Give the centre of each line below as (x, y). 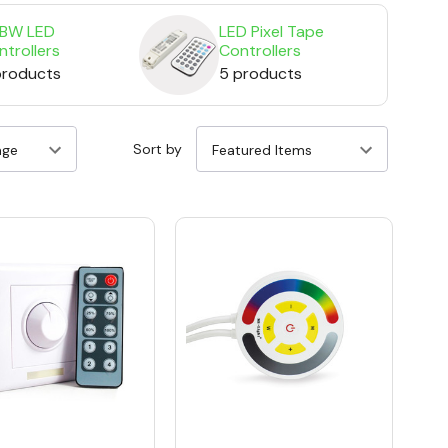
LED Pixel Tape (271, 32)
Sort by (157, 149)
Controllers (260, 51)
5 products (260, 74)
